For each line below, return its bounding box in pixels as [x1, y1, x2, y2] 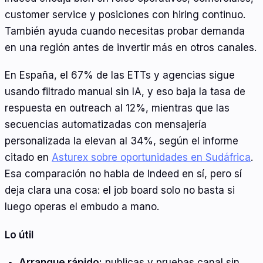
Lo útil [5, 228, 33, 241]
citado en [5, 151, 52, 164]
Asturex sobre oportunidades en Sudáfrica [52, 151, 251, 164]
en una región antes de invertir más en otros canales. [5, 41, 257, 53]
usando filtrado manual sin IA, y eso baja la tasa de [5, 86, 245, 98]
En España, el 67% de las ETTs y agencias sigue [5, 69, 235, 82]
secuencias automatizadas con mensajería [5, 119, 207, 131]
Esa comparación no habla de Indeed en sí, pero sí [5, 168, 242, 180]
